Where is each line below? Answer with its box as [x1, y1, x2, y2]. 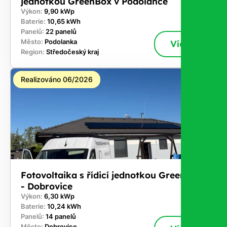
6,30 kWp [44, 192, 74, 200]
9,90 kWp [44, 7, 74, 15]
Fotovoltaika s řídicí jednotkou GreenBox [21, 169, 202, 180]
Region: [21, 48, 46, 56]
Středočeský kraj [46, 48, 99, 56]
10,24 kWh [47, 202, 81, 210]
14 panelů [46, 212, 76, 220]
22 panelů [46, 27, 77, 35]
